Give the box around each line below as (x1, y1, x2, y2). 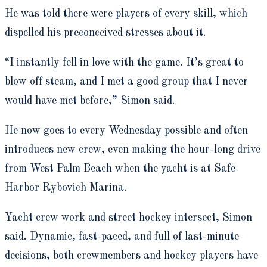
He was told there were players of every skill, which (5, 8, 247, 19)
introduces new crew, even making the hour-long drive (5, 144, 260, 155)
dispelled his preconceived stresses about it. (5, 27, 206, 38)
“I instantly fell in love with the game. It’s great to (5, 57, 244, 68)
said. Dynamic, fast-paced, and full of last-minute (5, 231, 239, 242)
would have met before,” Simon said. (5, 95, 175, 106)
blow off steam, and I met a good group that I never (5, 76, 248, 87)
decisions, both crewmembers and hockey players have (5, 250, 258, 261)
